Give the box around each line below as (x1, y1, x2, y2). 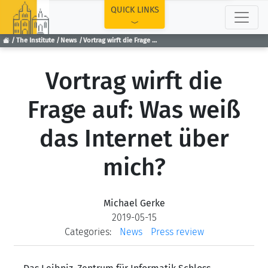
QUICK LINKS (110, 5, 159, 15)
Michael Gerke (103, 197, 165, 209)
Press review (150, 226, 204, 237)
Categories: (64, 226, 111, 237)
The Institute (16, 36, 54, 45)
